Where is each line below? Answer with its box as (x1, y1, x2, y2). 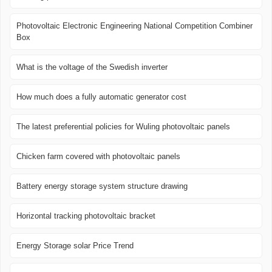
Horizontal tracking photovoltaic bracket (16, 211, 155, 221)
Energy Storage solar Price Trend (16, 241, 134, 251)
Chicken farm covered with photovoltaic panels (16, 152, 180, 161)
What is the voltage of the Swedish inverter (16, 63, 168, 72)
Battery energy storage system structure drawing (16, 182, 188, 191)
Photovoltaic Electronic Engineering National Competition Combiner (16, 21, 253, 31)
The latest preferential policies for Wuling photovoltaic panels (16, 122, 230, 132)
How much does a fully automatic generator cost (16, 92, 186, 102)
